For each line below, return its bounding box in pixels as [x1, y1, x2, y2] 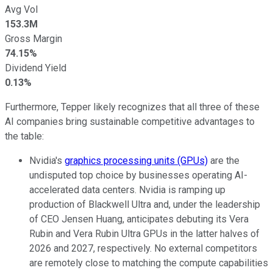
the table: [5, 130, 44, 142]
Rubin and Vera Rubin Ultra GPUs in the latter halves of [29, 227, 260, 239]
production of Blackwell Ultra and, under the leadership [29, 198, 260, 210]
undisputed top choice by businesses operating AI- [29, 169, 247, 181]
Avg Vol [5, 3, 38, 15]
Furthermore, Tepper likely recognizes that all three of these [5, 101, 260, 113]
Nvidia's [29, 154, 65, 166]
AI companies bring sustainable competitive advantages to [5, 115, 255, 127]
